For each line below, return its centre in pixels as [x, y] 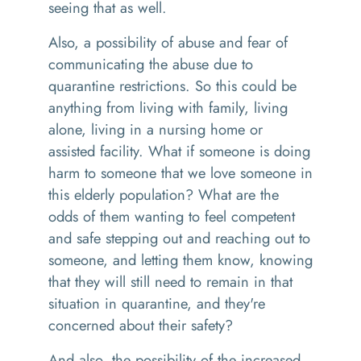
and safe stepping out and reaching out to [179, 238]
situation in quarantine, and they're [157, 303]
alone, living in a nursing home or [156, 129]
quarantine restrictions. [122, 86]
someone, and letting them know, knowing [180, 260]
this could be [254, 86]
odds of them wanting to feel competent [172, 216]
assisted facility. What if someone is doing [179, 151]
